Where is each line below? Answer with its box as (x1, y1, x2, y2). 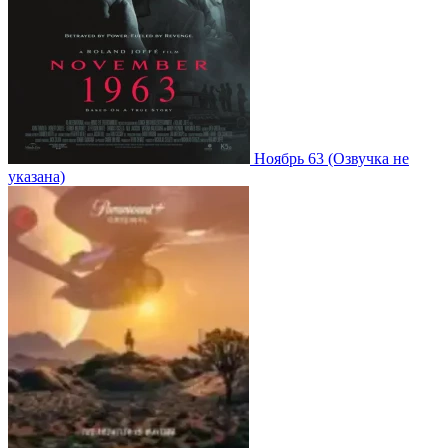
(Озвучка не (328, 149, 409, 167)
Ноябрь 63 (254, 149, 324, 167)
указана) (8, 167, 65, 185)
